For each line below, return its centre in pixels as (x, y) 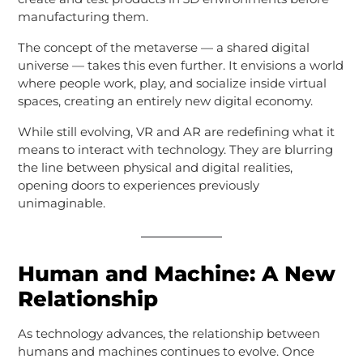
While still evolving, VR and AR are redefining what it (176, 131)
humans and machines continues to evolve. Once (166, 351)
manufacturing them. (83, 16)
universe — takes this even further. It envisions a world (180, 65)
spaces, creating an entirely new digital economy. (165, 100)
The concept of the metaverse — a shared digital (163, 47)
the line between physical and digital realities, (155, 167)
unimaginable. (61, 203)
